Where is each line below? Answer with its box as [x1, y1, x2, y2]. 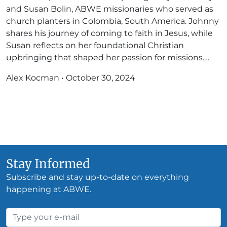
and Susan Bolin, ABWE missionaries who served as [6, 4, 213, 14]
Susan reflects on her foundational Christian [6, 41, 184, 50]
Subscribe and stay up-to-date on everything [6, 172, 189, 182]
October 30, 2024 [66, 73, 135, 83]
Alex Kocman [6, 73, 59, 83]
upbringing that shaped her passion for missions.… [6, 53, 209, 62]
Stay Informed [6, 157, 90, 171]
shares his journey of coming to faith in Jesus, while [6, 28, 213, 38]
